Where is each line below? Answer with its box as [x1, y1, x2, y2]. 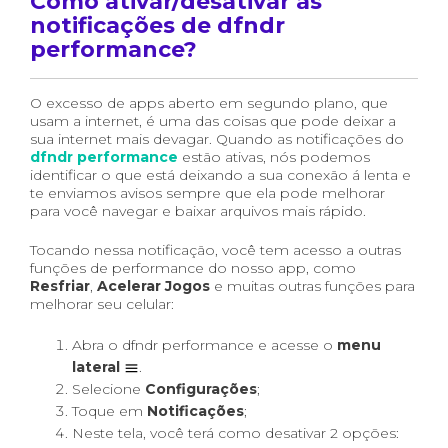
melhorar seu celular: [30, 295, 174, 313]
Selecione [72, 380, 145, 398]
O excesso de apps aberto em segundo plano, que [30, 94, 388, 112]
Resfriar [30, 277, 90, 295]
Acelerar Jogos [97, 277, 210, 295]
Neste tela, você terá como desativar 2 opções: [72, 424, 399, 442]
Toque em [72, 402, 147, 420]
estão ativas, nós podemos [178, 148, 370, 166]
